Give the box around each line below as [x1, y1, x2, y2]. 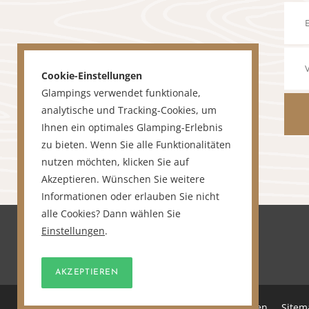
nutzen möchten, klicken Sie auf [41, 156, 189, 168]
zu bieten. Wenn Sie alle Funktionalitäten [41, 139, 231, 151]
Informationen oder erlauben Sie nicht [41, 190, 219, 203]
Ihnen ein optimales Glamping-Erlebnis [41, 121, 223, 134]
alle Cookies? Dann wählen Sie [41, 208, 181, 220]
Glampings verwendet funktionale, [41, 87, 201, 99]
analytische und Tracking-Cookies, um [41, 104, 217, 117]
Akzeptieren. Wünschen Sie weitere [41, 173, 205, 186]
